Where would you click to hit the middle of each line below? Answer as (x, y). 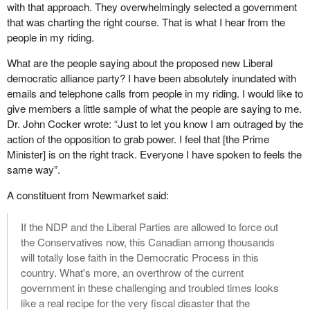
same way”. (33, 169)
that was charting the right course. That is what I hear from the (146, 21)
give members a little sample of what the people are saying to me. (154, 108)
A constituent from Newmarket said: (88, 195)
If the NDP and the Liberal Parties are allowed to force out (149, 227)
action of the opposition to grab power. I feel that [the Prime (138, 138)
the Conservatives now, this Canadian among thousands (147, 242)
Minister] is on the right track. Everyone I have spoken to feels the (154, 154)
